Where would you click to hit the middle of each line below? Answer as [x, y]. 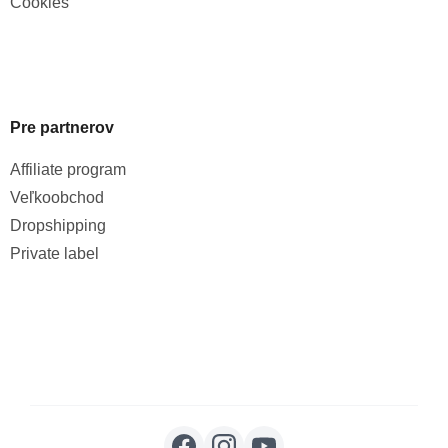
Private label [54, 254]
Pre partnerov [62, 128]
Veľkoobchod [57, 198]
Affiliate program [68, 170]
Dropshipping [58, 226]
